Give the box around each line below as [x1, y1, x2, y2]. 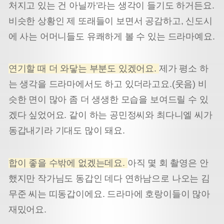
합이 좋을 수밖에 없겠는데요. [8, 157, 127, 168]
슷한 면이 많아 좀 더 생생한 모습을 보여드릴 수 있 [8, 94, 208, 105]
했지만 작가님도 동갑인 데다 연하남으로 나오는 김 [8, 173, 210, 183]
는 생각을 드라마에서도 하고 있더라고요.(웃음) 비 [8, 79, 207, 89]
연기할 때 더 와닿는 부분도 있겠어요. [8, 63, 159, 74]
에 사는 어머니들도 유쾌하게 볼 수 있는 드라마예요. [8, 31, 215, 42]
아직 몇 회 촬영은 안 [127, 157, 208, 168]
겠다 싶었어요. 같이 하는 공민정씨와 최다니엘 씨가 [8, 110, 212, 120]
